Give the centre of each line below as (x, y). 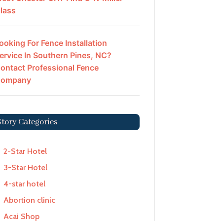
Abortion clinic (29, 200)
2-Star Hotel (25, 151)
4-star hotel (24, 184)
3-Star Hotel (25, 168)
